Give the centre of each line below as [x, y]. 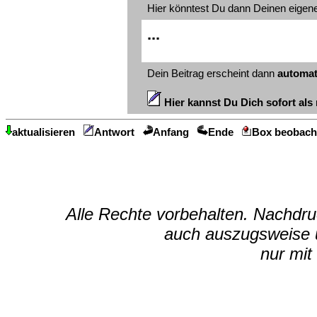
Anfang [171, 133]
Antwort [114, 133]
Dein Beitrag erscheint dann [212, 73]
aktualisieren [44, 133]
